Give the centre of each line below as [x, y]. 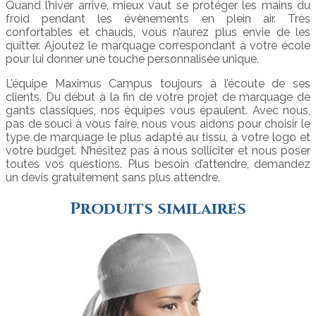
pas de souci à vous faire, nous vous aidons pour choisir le [158, 123]
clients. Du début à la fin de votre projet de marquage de [158, 97]
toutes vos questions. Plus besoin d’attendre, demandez [158, 164]
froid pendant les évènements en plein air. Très [158, 18]
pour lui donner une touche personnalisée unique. [132, 59]
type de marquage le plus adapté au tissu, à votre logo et [158, 137]
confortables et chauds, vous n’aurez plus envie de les [158, 32]
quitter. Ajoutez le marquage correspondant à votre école [158, 45]
